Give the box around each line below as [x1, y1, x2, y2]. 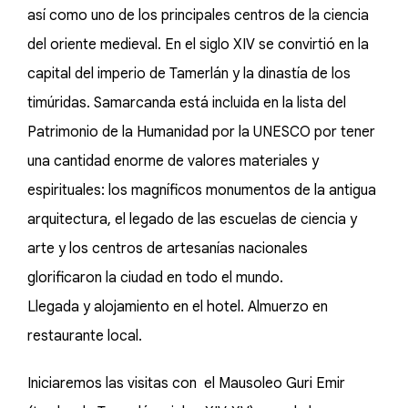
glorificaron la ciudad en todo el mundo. [27, 269, 283, 287]
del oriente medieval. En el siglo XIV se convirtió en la [27, 36, 369, 54]
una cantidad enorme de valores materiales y [27, 152, 319, 170]
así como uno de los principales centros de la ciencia [27, 6, 369, 25]
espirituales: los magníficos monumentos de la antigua [27, 181, 376, 199]
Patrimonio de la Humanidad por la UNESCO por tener [27, 123, 375, 141]
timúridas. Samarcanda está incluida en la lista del [27, 94, 346, 112]
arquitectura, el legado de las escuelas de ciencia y [27, 210, 357, 229]
